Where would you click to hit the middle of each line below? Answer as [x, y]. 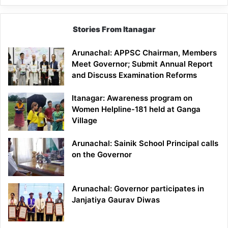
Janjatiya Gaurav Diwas [116, 200]
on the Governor [102, 155]
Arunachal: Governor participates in [138, 189]
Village [84, 121]
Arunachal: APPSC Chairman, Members [144, 53]
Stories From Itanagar [114, 30]
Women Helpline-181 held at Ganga [136, 109]
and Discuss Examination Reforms [134, 75]
